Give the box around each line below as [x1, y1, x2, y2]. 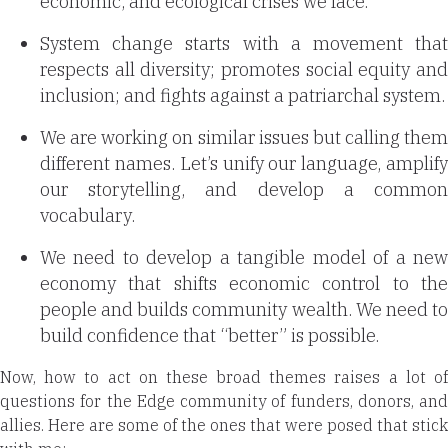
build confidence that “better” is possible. [40, 323, 379, 347]
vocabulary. [40, 203, 135, 227]
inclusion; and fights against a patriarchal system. [40, 83, 445, 107]
